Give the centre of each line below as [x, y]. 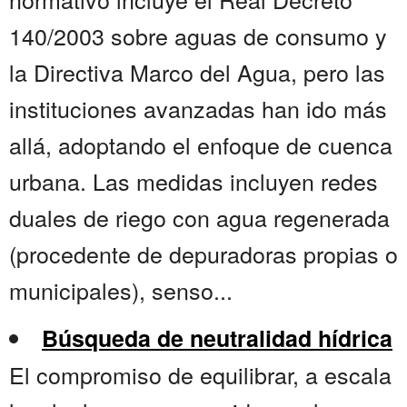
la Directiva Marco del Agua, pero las [197, 72]
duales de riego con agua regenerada [199, 218]
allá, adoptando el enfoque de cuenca [201, 145]
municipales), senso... [121, 290]
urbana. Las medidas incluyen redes [194, 181]
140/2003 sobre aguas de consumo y [198, 36]
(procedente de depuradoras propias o [203, 254]
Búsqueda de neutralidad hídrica [217, 338]
